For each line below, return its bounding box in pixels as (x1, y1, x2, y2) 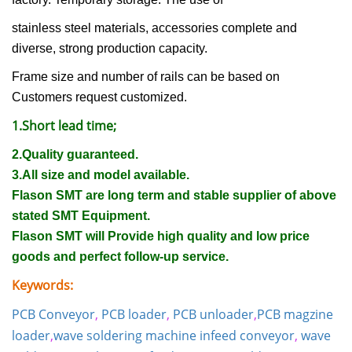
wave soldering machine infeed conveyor (53, 327, 295, 345)
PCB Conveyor (12, 306, 95, 324)
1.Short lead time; (12, 117, 116, 135)
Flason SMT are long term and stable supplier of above (12, 189, 336, 203)
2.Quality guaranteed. (12, 148, 138, 162)
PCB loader (101, 306, 167, 324)
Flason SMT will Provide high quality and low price (12, 229, 310, 244)
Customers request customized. (12, 90, 187, 104)
